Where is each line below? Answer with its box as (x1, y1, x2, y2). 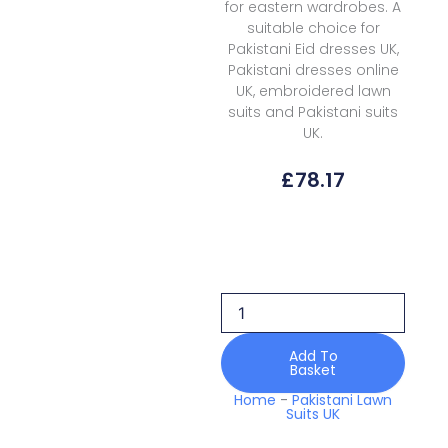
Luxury (219, 325, 265, 343)
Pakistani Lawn (292, 390, 393, 411)
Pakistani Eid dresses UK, (227, 39, 399, 60)
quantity (219, 345, 274, 363)
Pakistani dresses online (227, 60, 399, 81)
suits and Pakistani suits (228, 102, 399, 123)
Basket (290, 360, 337, 381)
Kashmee (219, 305, 281, 323)
